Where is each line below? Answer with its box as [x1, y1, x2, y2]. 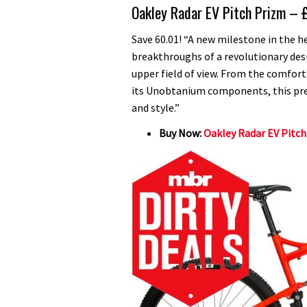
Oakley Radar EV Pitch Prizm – [132, 1, 302, 24]
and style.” [132, 100, 180, 114]
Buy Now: [159, 126, 204, 140]
